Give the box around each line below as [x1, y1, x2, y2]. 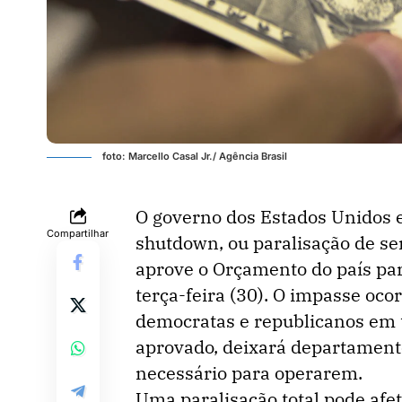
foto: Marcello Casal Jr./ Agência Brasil [102, 150, 287, 162]
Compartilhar [47, 227, 109, 240]
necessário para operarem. [135, 361, 363, 385]
